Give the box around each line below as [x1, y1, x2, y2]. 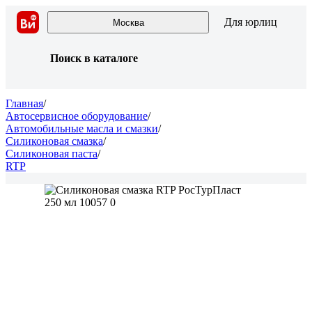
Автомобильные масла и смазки [6, 123, 158, 134]
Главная [6, 97, 43, 109]
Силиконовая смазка [6, 135, 103, 147]
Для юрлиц [224, 16, 277, 28]
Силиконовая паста [6, 148, 97, 159]
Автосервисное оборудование [6, 110, 148, 122]
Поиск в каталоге [50, 52, 138, 64]
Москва [112, 17, 144, 28]
